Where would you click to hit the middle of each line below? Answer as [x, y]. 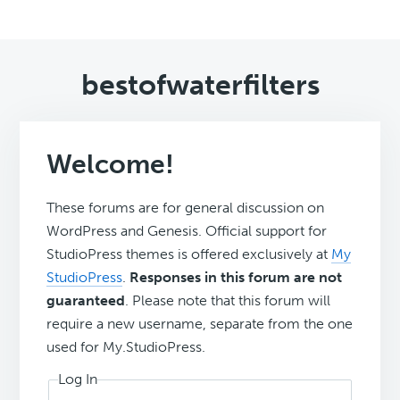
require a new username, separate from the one [200, 324]
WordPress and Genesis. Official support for [187, 231]
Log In [78, 379]
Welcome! [111, 165]
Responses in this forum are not [236, 278]
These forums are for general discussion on [186, 208]
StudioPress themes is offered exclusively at [189, 254]
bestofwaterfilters [200, 85]
